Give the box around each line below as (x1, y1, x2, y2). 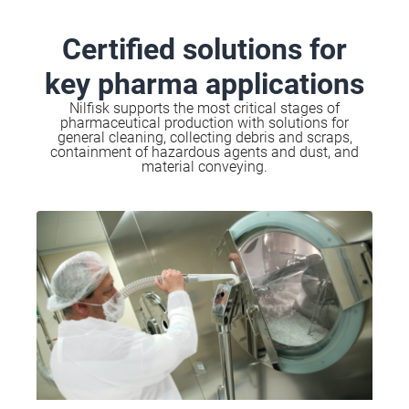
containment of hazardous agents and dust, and (50, 143, 359, 161)
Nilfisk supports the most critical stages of (69, 100, 340, 117)
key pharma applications (45, 67, 364, 101)
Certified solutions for (62, 32, 347, 67)
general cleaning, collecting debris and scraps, (57, 129, 352, 146)
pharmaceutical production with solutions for (60, 114, 349, 131)
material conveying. (142, 158, 267, 175)
